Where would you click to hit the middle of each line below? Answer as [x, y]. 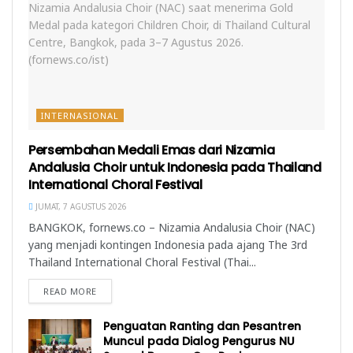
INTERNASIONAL [80, 116]
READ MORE [70, 292]
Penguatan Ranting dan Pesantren [202, 327]
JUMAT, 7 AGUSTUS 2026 [80, 207]
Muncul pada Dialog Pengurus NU [199, 342]
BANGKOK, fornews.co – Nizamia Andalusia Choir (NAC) [172, 228]
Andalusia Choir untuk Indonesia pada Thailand [175, 168]
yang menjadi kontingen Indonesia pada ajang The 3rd [168, 245]
